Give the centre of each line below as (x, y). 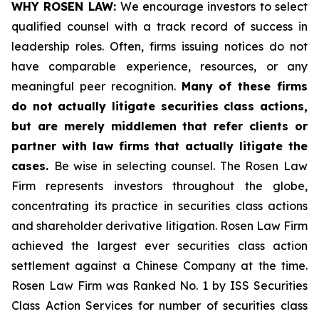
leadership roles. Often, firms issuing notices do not (159, 46)
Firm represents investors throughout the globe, (159, 186)
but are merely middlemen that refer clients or (159, 126)
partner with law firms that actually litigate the (159, 146)
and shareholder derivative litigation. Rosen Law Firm (159, 226)
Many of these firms (244, 86)
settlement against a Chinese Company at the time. (159, 266)
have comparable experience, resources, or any (159, 66)
